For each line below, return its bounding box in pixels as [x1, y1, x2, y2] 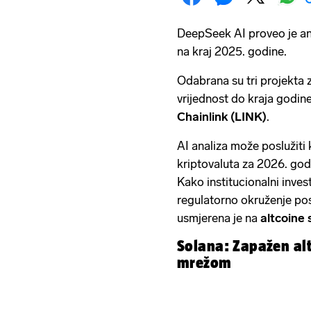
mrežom [177, 253, 232, 271]
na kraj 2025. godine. [177, 44, 287, 58]
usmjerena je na [177, 210, 260, 225]
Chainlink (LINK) [177, 109, 267, 124]
